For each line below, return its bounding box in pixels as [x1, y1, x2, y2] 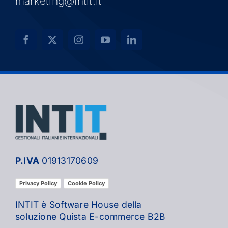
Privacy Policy [19, 179, 57, 187]
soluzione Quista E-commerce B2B [15, 211, 166, 222]
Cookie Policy [68, 179, 105, 187]
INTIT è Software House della [15, 199, 142, 210]
